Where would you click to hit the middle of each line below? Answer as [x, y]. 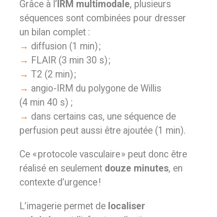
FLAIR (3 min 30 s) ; [71, 60]
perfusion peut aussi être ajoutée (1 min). [102, 131]
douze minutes [137, 168]
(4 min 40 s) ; [46, 102]
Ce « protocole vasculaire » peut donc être [103, 154]
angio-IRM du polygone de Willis [96, 88]
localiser [127, 206]
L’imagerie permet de [64, 206]
